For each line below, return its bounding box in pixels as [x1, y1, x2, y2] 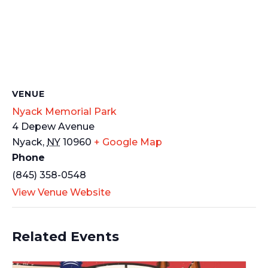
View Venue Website [12, 187, 111, 198]
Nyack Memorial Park [12, 106, 117, 117]
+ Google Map [94, 136, 162, 148]
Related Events [12, 229, 119, 245]
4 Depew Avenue [12, 121, 95, 132]
